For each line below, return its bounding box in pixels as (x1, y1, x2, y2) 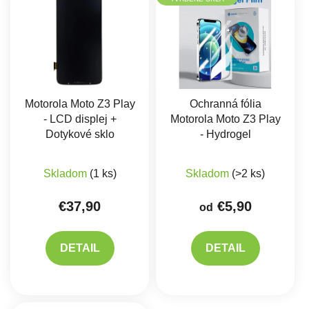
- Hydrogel (199, 128, 251, 140)
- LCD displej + (43, 112, 117, 125)
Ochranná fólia (189, 97, 261, 110)
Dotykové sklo (45, 128, 114, 140)
